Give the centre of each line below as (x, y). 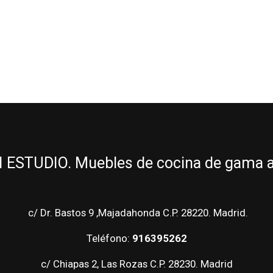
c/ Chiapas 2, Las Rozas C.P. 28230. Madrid (136, 264)
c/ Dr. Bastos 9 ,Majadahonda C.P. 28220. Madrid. (136, 213)
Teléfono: (109, 239)
